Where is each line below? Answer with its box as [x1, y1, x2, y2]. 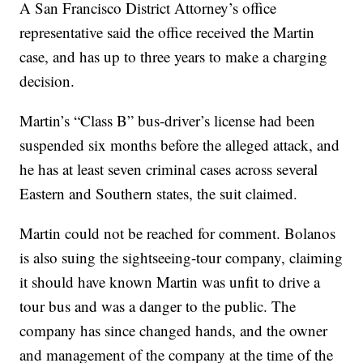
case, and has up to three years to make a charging [19, 46, 328, 66]
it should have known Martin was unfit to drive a [19, 271, 321, 292]
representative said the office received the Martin [19, 22, 315, 42]
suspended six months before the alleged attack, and [19, 135, 340, 155]
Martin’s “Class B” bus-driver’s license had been [19, 110, 316, 130]
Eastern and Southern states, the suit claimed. [19, 183, 298, 203]
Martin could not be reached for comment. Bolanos [19, 223, 336, 243]
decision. [19, 70, 75, 91]
